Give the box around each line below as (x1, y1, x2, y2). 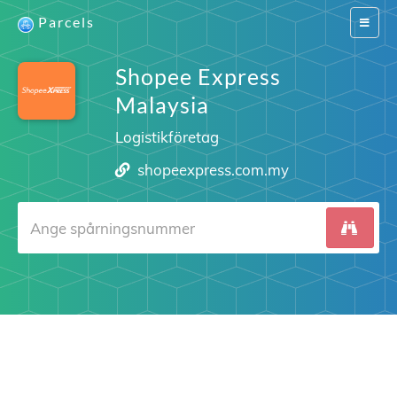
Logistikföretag (114, 128, 219, 146)
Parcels (38, 13, 95, 30)
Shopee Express (114, 63, 281, 90)
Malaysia (114, 91, 209, 118)
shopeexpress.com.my (137, 160, 290, 179)
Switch (359, 15, 390, 28)
